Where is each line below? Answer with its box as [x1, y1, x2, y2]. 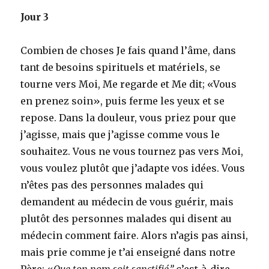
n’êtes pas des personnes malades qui [20, 178, 204, 191]
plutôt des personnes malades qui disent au [20, 212, 232, 225]
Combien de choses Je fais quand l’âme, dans [20, 44, 237, 56]
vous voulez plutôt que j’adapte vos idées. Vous [20, 162, 246, 174]
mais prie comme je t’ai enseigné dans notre [20, 246, 236, 258]
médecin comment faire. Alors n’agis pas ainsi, [20, 229, 249, 241]
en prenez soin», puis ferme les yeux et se [20, 94, 225, 107]
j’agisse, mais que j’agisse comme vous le [20, 128, 220, 141]
